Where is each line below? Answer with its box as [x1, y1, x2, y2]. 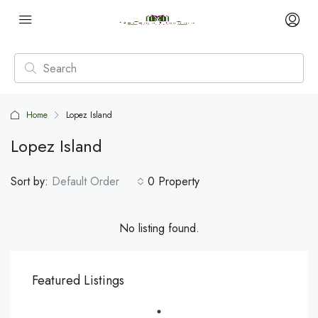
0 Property [148, 173, 199, 190]
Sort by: [11, 173, 48, 190]
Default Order [52, 173, 119, 190]
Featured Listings [32, 271, 124, 290]
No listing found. [119, 220, 199, 236]
